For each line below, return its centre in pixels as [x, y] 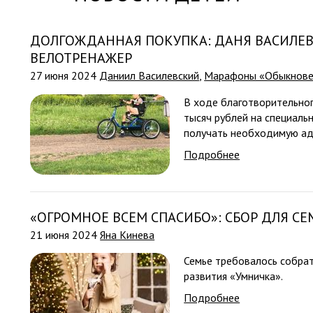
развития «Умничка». [234, 276]
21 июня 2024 [65, 234]
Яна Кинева [128, 234]
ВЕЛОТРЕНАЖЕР [81, 58]
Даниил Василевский [150, 75]
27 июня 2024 [65, 75]
